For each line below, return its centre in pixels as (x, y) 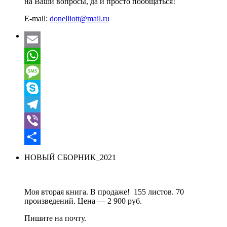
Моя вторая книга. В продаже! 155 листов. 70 (104, 192)
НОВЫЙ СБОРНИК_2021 (70, 158)
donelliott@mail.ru (80, 19)
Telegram (39, 121)
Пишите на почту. (55, 218)
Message (38, 88)
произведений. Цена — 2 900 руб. (83, 201)
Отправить (43, 153)
